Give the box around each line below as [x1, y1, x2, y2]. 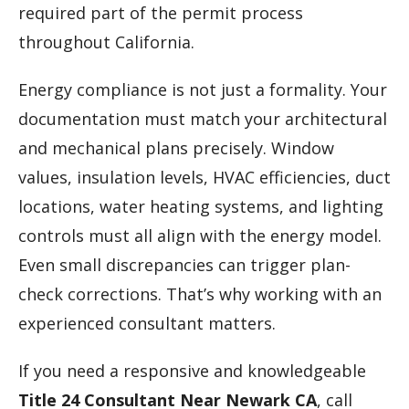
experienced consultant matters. [18, 312, 276, 335]
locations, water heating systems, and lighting [18, 195, 383, 218]
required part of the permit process [18, 2, 303, 25]
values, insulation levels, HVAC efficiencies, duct [18, 166, 391, 189]
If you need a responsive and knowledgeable [18, 360, 366, 383]
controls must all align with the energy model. [18, 225, 382, 247]
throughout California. [18, 31, 194, 54]
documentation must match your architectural [18, 108, 387, 131]
